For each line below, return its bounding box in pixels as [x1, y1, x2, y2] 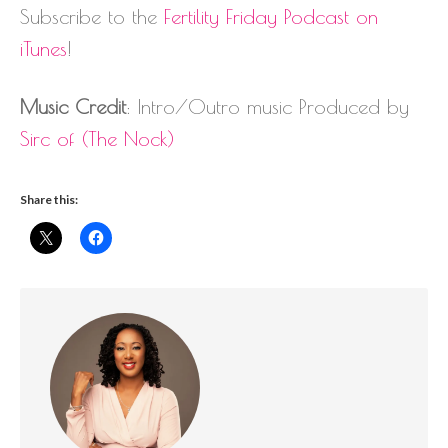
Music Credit [20, 95, 126, 119]
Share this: [20, 192, 78, 208]
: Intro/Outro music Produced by [126, 95, 409, 119]
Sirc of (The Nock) [20, 127, 175, 151]
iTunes [20, 37, 67, 61]
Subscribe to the [20, 5, 164, 29]
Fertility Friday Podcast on [164, 5, 378, 29]
